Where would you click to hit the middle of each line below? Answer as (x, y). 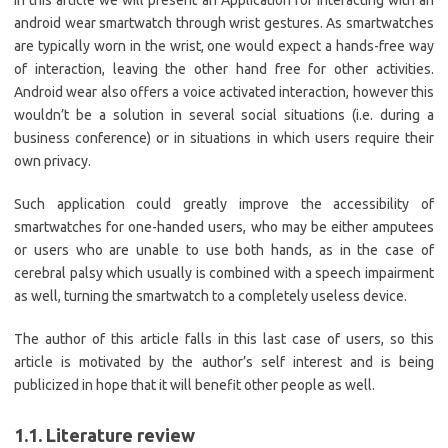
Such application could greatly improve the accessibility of (224, 204)
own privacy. (52, 161)
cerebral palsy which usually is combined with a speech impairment (224, 273)
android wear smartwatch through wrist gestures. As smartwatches (224, 23)
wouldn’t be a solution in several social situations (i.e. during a (224, 115)
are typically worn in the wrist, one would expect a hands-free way (224, 46)
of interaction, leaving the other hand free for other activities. (224, 69)
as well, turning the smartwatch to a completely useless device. (210, 296)
